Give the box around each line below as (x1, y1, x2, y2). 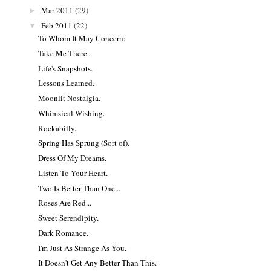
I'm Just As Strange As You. (38, 242, 127, 253)
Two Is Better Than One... (38, 182, 121, 194)
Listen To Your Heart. (38, 167, 108, 178)
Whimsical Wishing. (38, 107, 105, 119)
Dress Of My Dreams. (38, 152, 107, 164)
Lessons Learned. (38, 77, 95, 89)
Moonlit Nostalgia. (38, 93, 101, 104)
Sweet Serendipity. (38, 212, 99, 224)
